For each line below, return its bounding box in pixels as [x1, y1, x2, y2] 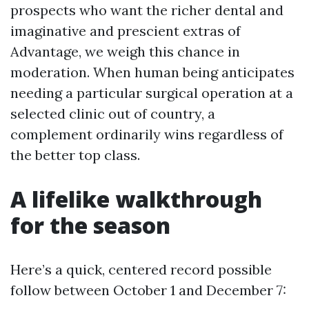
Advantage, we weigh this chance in [10, 43, 240, 60]
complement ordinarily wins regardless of [10, 126, 283, 143]
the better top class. [10, 146, 140, 163]
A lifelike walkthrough [10, 184, 262, 214]
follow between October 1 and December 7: [10, 281, 286, 299]
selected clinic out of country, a [10, 105, 215, 122]
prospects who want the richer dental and [10, 1, 283, 19]
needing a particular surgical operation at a [10, 84, 293, 101]
